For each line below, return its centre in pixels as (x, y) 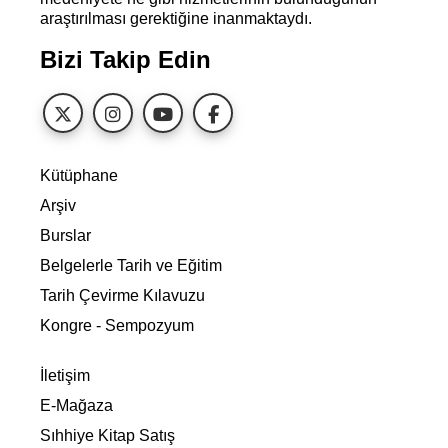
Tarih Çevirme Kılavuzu (122, 295)
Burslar (65, 235)
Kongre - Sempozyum (117, 325)
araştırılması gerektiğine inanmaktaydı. (176, 18)
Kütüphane (79, 175)
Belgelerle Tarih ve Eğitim (131, 265)
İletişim (65, 375)
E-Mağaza (76, 405)
